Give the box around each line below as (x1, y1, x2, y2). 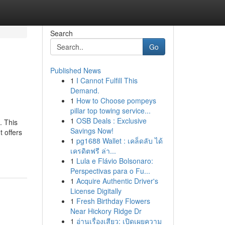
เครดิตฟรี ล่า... (70, 146, 116, 156)
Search (50, 28, 73, 38)
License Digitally (70, 186, 122, 196)
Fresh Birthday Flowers (76, 196, 150, 206)
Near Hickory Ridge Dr (70, 206, 142, 216)
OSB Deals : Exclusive (76, 116, 147, 126)
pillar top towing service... (70, 105, 151, 116)
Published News (50, 65, 101, 75)
